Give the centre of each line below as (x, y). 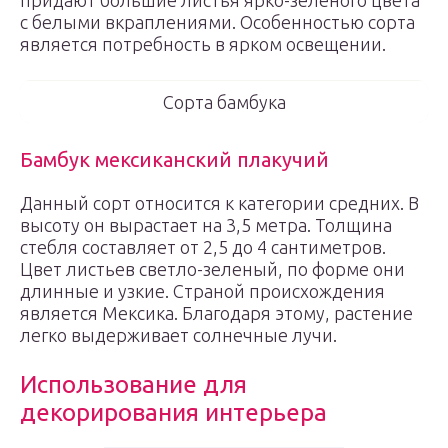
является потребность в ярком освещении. (203, 44)
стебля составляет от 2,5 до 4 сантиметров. (203, 247)
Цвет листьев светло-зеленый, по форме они (212, 269)
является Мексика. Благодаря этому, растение (216, 313)
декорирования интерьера (173, 412)
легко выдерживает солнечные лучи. (178, 335)
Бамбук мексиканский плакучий (174, 159)
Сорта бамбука (224, 102)
